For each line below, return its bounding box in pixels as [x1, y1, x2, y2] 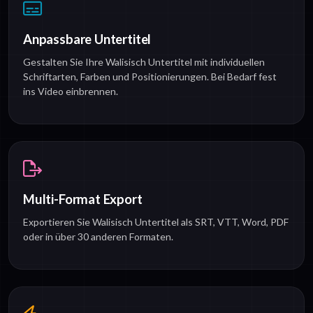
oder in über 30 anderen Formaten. [23, 231, 173, 243]
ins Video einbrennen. [23, 85, 118, 98]
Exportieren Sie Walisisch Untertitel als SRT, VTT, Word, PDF [23, 216, 289, 228]
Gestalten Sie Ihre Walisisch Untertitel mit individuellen [23, 56, 265, 68]
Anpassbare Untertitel [23, 31, 152, 48]
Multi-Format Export [23, 191, 143, 208]
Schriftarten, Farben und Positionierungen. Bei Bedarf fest [23, 71, 277, 83]
